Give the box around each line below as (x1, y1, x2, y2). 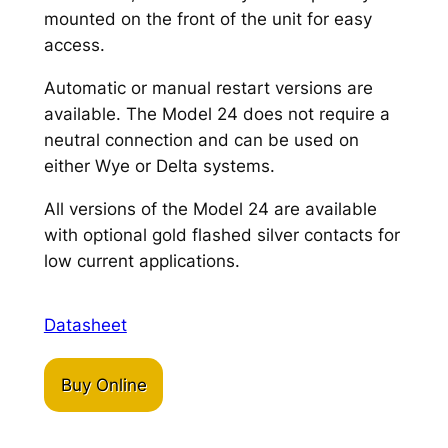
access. (43, 35, 105, 56)
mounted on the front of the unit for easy (43, 9, 372, 30)
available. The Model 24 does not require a (43, 104, 390, 125)
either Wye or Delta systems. (43, 156, 275, 177)
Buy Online (60, 375, 147, 396)
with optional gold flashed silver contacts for (43, 225, 400, 246)
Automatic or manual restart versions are (43, 78, 373, 99)
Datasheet (43, 315, 127, 336)
